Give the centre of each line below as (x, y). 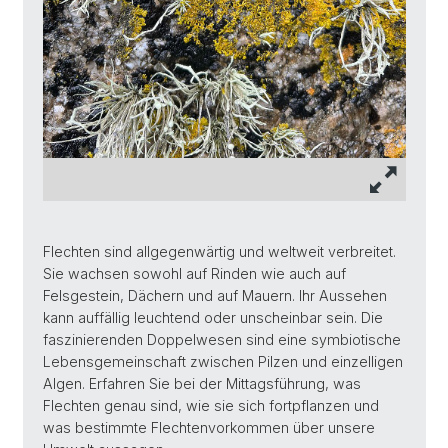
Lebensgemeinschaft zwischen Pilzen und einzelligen (223, 362)
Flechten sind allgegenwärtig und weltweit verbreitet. (219, 252)
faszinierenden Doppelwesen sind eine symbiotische (222, 340)
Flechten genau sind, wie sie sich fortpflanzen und (211, 406)
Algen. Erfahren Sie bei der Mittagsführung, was (202, 384)
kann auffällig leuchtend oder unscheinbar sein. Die (213, 318)
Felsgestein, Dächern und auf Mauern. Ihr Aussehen (215, 296)
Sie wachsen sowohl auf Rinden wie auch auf (194, 274)
